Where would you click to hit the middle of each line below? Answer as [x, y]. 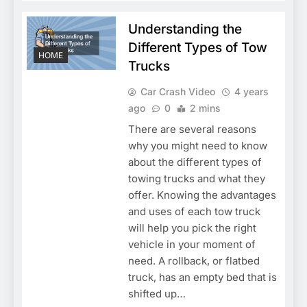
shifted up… [157, 293]
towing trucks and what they [196, 178]
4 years [251, 91]
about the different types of [195, 162]
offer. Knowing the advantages [202, 195]
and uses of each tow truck [194, 211]
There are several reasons [192, 129]
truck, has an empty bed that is [202, 277]
